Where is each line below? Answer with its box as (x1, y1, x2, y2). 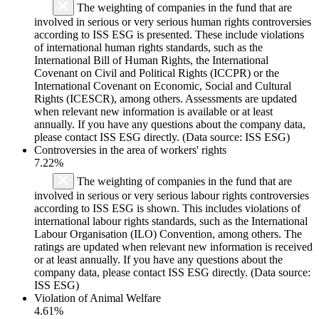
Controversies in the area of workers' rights (34, 143, 226, 156)
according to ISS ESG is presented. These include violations (34, 28, 304, 41)
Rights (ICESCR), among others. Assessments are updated (34, 92, 297, 105)
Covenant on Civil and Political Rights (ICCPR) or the (34, 66, 279, 79)
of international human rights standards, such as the (34, 41, 263, 53)
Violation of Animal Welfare (34, 291, 161, 304)
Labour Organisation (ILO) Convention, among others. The (34, 227, 302, 240)
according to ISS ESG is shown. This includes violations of (34, 202, 300, 214)
